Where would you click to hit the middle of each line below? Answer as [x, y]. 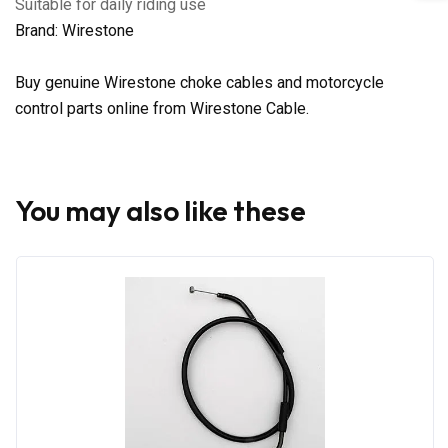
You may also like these [160, 210]
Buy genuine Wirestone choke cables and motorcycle [199, 82]
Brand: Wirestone [74, 30]
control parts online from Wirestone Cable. [162, 108]
